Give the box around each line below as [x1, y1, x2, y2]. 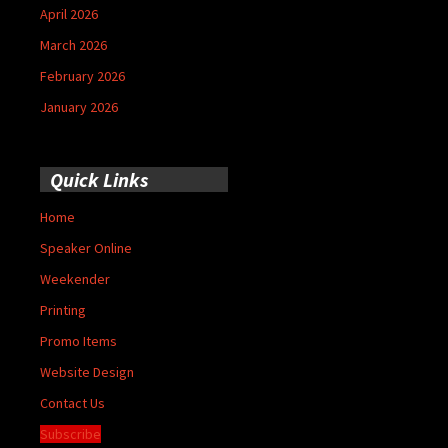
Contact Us [40, 393, 105, 412]
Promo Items [40, 331, 117, 350]
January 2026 [40, 97, 118, 116]
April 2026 [40, 4, 98, 23]
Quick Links [50, 166, 148, 192]
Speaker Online [40, 238, 132, 257]
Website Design [40, 362, 134, 381]
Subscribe [40, 424, 101, 443]
